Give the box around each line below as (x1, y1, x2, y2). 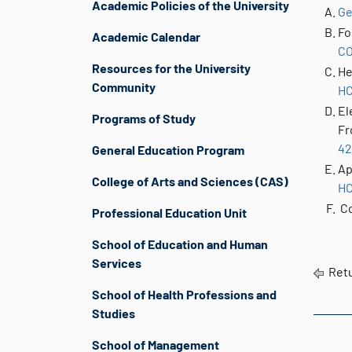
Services (92, 255, 141, 270)
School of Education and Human (92, 236, 268, 251)
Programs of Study (92, 111, 196, 126)
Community (92, 79, 156, 94)
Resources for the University (92, 60, 251, 75)
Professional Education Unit (92, 205, 247, 220)
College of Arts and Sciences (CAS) (92, 174, 288, 189)
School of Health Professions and (92, 287, 277, 302)
